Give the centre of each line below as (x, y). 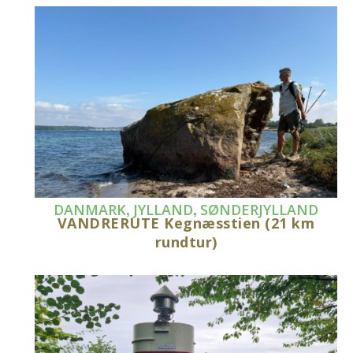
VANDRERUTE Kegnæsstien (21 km (186, 223)
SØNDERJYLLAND (260, 209)
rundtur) (186, 242)
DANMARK (90, 209)
